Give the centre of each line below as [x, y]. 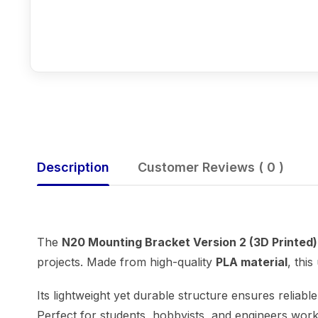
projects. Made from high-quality [126, 262]
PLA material [252, 262]
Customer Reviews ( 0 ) [211, 167]
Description [73, 167]
